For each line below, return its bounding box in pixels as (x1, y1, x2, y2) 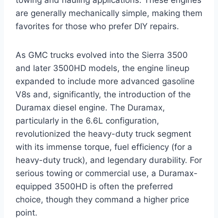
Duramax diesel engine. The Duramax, (16, 102, 165, 112)
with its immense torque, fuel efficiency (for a (16, 142, 192, 152)
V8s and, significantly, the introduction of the (16, 89, 191, 99)
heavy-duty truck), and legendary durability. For (16, 155, 202, 165)
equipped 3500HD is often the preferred (16, 181, 173, 191)
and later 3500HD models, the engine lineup (16, 63, 189, 73)
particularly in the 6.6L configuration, (16, 115, 159, 126)
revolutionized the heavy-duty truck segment (16, 128, 191, 139)
